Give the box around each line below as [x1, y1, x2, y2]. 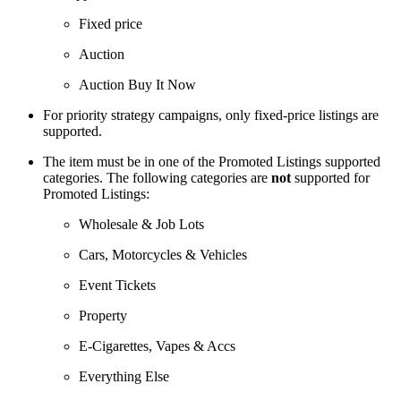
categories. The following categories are [43, 170, 271, 186]
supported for [291, 170, 370, 186]
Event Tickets [79, 277, 156, 294]
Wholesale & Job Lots [79, 217, 204, 233]
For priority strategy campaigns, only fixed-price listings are [43, 107, 379, 124]
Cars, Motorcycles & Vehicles [79, 247, 247, 263]
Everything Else [79, 369, 169, 385]
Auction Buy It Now [79, 77, 196, 93]
